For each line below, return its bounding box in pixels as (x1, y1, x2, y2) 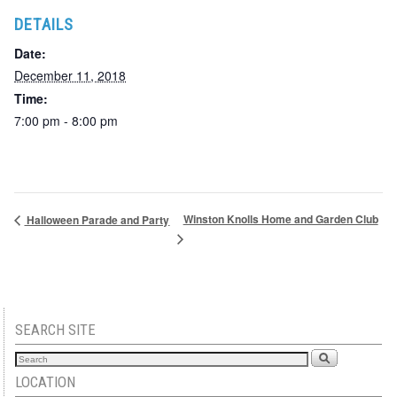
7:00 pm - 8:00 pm (14, 111, 119, 129)
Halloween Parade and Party (24, 211, 170, 228)
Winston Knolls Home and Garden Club (183, 211, 378, 228)
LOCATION (15, 372, 76, 391)
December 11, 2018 (14, 66, 127, 84)
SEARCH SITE (15, 320, 97, 339)
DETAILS (14, 14, 74, 34)
